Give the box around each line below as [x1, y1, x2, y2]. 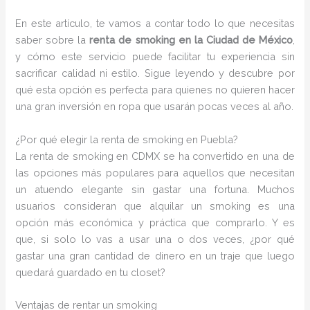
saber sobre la [15, 34, 90, 46]
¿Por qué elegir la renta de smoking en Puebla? [15, 133, 239, 145]
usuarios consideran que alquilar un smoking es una [15, 199, 295, 212]
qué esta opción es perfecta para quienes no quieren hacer [15, 84, 295, 96]
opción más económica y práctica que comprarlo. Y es [15, 216, 295, 228]
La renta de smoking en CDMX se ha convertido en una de [15, 149, 295, 162]
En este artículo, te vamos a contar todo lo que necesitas [15, 17, 295, 30]
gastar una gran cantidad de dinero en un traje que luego [15, 249, 295, 262]
